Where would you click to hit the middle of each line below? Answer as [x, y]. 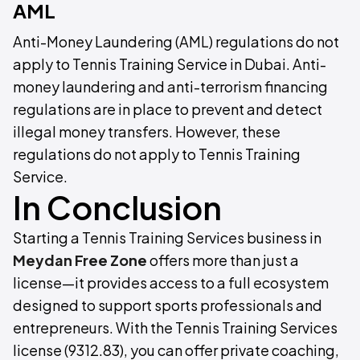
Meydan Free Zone [80, 260]
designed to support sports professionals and [168, 305]
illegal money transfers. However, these [147, 131]
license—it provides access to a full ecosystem [171, 282]
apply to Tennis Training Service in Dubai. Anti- [170, 64]
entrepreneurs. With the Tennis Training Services [175, 327]
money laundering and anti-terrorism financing [170, 86]
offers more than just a [223, 260]
